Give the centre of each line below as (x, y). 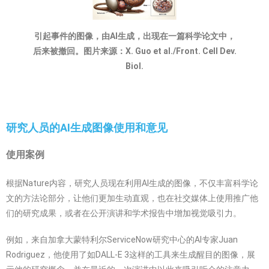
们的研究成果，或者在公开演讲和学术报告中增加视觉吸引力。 (124, 213)
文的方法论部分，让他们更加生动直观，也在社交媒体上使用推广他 (132, 198)
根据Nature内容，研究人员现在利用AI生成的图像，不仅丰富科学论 (132, 183)
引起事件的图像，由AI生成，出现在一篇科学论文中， (134, 36)
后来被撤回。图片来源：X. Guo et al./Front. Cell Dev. (134, 51)
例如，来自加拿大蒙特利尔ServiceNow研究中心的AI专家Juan (122, 239)
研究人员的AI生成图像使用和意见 (87, 127)
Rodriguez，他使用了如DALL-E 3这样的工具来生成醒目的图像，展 (131, 254)
